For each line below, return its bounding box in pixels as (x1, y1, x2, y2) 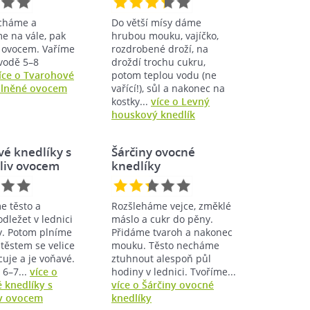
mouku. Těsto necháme (111, 238, 219, 252)
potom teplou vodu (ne (111, 68, 217, 82)
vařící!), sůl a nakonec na (111, 81, 225, 95)
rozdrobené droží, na (111, 42, 208, 55)
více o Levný (151, 94, 210, 108)
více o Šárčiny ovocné (111, 277, 214, 291)
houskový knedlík (111, 107, 195, 121)
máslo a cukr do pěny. (111, 212, 213, 226)
